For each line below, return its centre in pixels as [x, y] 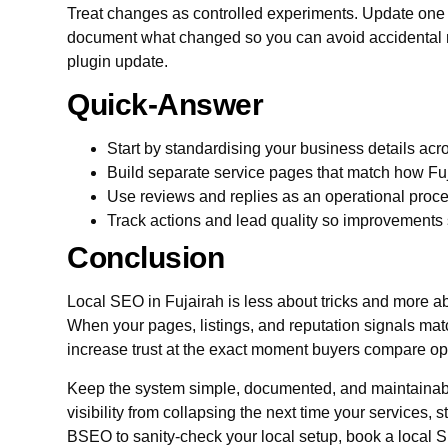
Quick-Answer [165, 105]
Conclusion [146, 258]
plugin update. [118, 61]
